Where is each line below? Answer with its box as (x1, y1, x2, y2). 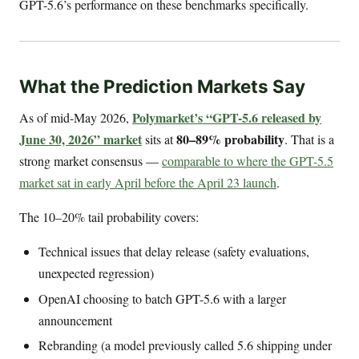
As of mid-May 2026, (19, 108, 132, 126)
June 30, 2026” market (19, 129, 142, 148)
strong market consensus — (19, 151, 162, 169)
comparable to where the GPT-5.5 (162, 151, 333, 169)
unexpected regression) (38, 264, 154, 281)
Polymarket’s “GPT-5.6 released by (132, 107, 321, 127)
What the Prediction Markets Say (19, 75, 305, 97)
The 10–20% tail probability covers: (19, 208, 199, 225)
